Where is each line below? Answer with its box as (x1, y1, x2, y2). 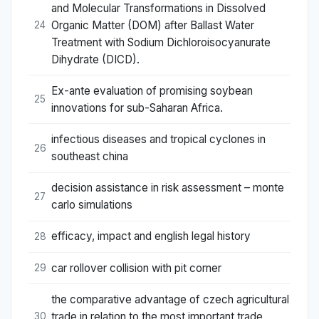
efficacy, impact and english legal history (51, 229, 251, 244)
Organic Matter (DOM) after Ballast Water (51, 18, 254, 32)
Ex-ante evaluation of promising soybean (51, 83, 253, 98)
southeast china (51, 150, 128, 164)
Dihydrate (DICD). (51, 52, 140, 66)
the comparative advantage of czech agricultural (51, 292, 289, 306)
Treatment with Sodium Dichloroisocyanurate (51, 35, 271, 49)
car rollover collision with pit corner (51, 261, 221, 275)
